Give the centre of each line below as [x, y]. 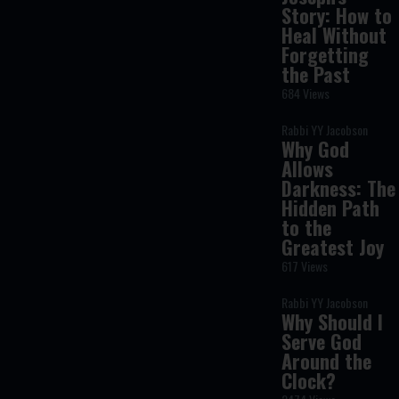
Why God [316, 149]
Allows [308, 168]
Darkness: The [339, 188]
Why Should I [333, 322]
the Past [316, 74]
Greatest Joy [333, 247]
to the [307, 227]
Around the [327, 361]
